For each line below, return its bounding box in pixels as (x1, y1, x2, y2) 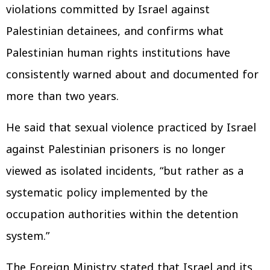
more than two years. (6, 86, 119, 107)
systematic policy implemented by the (6, 183, 208, 203)
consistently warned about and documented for (6, 64, 259, 85)
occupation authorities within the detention (6, 204, 238, 225)
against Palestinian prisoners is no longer (6, 139, 225, 160)
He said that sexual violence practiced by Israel (6, 118, 256, 138)
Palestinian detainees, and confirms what (6, 21, 224, 42)
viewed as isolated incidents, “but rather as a (6, 161, 243, 181)
